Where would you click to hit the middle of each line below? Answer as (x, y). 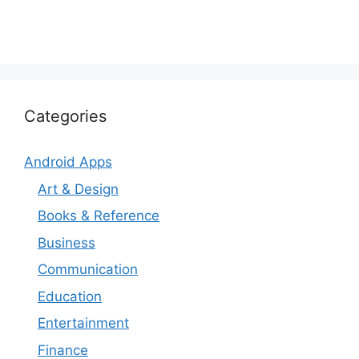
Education (70, 296)
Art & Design (78, 189)
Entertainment (83, 323)
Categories (65, 117)
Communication (88, 270)
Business (67, 242)
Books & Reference (99, 216)
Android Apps (68, 162)
